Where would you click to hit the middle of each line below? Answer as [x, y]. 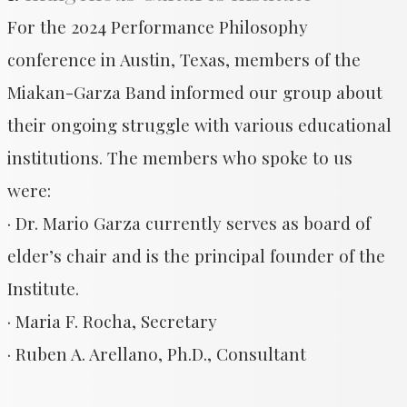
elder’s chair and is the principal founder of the [196, 255]
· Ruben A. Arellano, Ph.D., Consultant [157, 353]
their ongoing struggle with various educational [199, 124]
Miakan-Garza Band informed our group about [195, 92]
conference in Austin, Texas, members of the [184, 59]
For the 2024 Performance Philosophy [158, 26]
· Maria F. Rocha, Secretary [112, 321]
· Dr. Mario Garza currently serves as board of [189, 223]
